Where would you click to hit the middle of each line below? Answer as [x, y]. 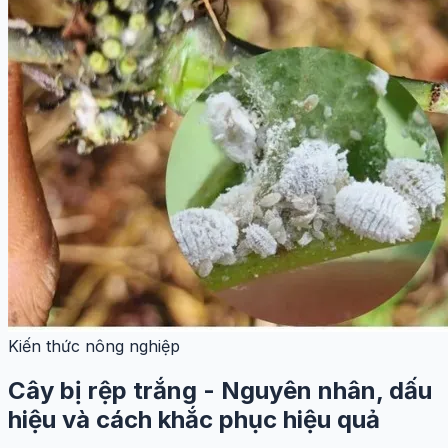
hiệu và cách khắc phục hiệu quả [194, 419]
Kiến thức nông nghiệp [94, 345]
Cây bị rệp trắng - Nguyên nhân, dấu [220, 390]
